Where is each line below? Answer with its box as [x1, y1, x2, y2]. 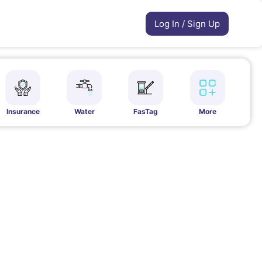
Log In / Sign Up [154, 18, 220, 29]
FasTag [133, 107, 158, 116]
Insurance [6, 107, 40, 116]
